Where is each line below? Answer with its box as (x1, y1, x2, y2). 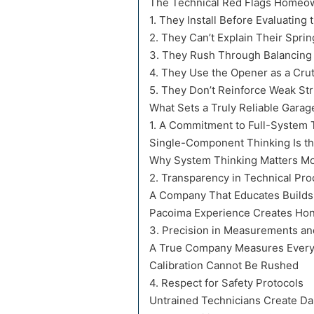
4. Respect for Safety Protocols (149, 276, 303, 290)
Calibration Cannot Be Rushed (149, 259, 299, 273)
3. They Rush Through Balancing (149, 48, 312, 62)
